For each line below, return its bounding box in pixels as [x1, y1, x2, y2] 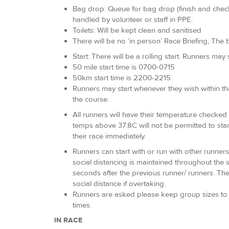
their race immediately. [73, 131, 148, 141]
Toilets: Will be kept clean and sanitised [73, 26, 201, 35]
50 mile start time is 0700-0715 [73, 62, 175, 72]
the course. [73, 95, 109, 104]
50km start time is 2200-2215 [73, 73, 171, 82]
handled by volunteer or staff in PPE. [73, 15, 193, 24]
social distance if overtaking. [73, 179, 166, 188]
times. [73, 200, 91, 210]
